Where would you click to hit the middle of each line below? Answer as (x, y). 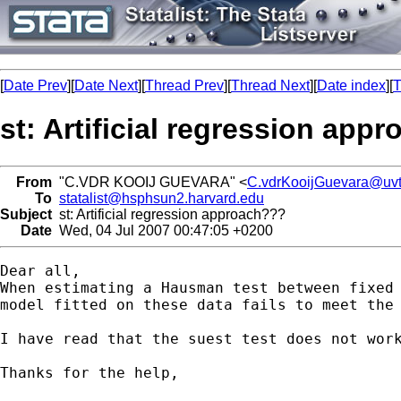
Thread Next (270, 85)
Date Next (106, 85)
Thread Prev (184, 85)
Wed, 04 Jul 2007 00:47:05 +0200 (162, 230)
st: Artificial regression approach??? (169, 214)
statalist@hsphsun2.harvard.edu (162, 198)
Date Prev (35, 85)
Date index (351, 85)
